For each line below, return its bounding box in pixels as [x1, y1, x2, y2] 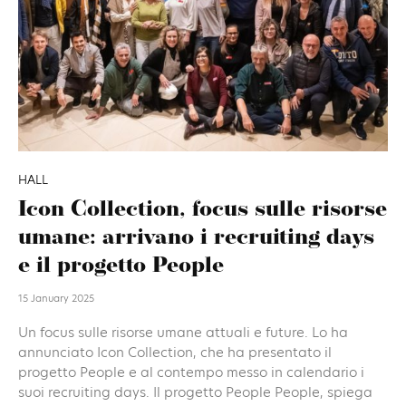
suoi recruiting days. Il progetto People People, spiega [18, 382, 153, 402]
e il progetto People [18, 256, 224, 278]
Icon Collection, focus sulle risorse [18, 199, 387, 222]
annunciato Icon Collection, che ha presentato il [18, 343, 332, 362]
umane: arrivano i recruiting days [18, 227, 374, 250]
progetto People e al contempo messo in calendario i [18, 362, 364, 382]
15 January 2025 [18, 291, 94, 306]
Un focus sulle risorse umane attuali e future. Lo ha [18, 323, 348, 343]
